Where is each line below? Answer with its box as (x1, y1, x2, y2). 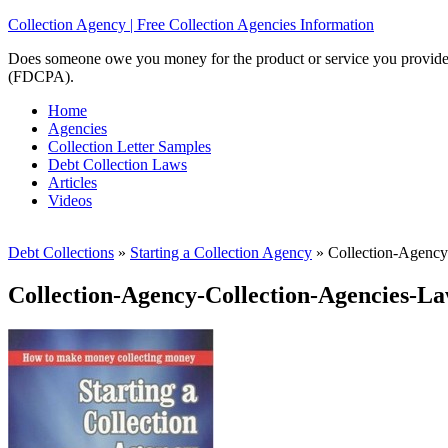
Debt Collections (8, 244, 114, 261)
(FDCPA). (8, 68, 74, 85)
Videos (48, 192, 92, 209)
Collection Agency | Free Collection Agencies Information (8, 16, 374, 33)
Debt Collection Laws (48, 156, 187, 173)
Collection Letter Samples (48, 138, 211, 155)
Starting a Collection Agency (130, 244, 312, 261)
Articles (48, 174, 97, 191)
